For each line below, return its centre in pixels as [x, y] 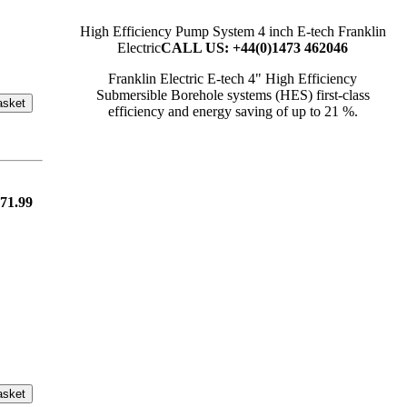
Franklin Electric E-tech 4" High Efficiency [233, 79]
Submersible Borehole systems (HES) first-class [233, 95]
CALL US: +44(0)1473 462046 [254, 48]
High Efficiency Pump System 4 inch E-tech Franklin [233, 31]
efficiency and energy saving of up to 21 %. [233, 111]
